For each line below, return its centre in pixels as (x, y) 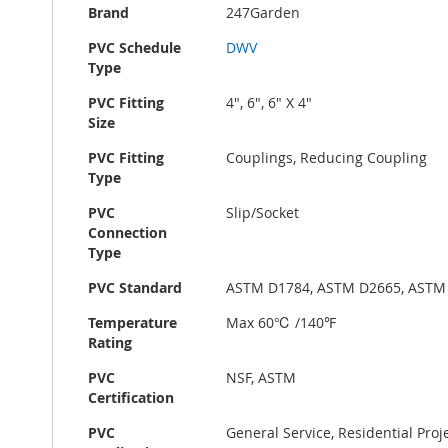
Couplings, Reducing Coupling (326, 157)
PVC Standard (135, 287)
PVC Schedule (134, 47)
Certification (131, 397)
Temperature (132, 322)
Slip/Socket (262, 212)
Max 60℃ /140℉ (281, 322)
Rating (110, 342)
